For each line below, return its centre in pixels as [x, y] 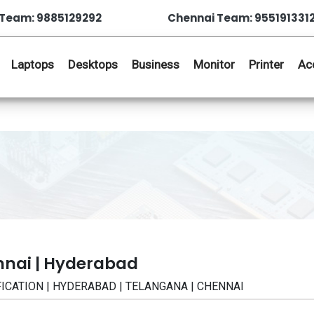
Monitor [214, 64]
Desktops [93, 64]
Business [156, 64]
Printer [266, 64]
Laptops [33, 64]
